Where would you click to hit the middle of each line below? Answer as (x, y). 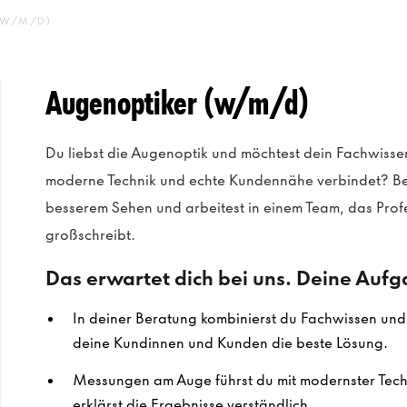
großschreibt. (90, 234)
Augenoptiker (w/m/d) (177, 103)
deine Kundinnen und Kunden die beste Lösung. (230, 342)
